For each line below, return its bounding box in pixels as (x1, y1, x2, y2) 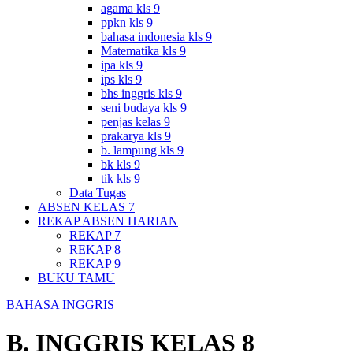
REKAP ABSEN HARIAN (38, 214, 178, 228)
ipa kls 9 (101, 58, 143, 72)
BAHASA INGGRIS (6, 297, 114, 311)
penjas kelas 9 (101, 114, 170, 128)
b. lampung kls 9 (101, 143, 184, 157)
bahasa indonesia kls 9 (101, 29, 212, 43)
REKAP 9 (69, 256, 121, 270)
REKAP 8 (69, 242, 121, 256)
